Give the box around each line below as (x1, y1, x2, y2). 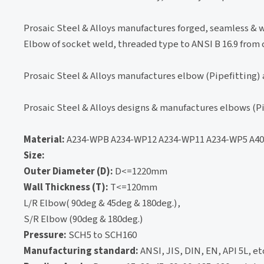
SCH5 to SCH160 (67, 227, 137, 242)
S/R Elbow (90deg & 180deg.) (24, 212, 143, 226)
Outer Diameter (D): (24, 164, 113, 179)
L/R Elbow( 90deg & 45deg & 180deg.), (24, 196, 180, 210)
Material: (24, 132, 65, 147)
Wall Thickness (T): (24, 180, 108, 194)
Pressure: (24, 227, 67, 242)
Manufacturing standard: (24, 243, 138, 258)
